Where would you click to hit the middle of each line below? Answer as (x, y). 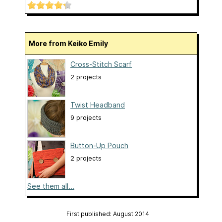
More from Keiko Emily (72, 44)
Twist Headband (98, 105)
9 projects (86, 118)
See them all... (51, 186)
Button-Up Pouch (99, 146)
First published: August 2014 (108, 214)
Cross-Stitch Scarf (101, 64)
